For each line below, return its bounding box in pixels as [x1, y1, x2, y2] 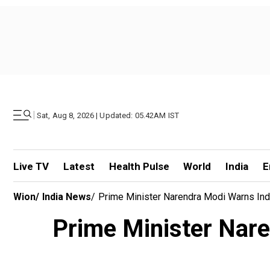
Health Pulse [108, 160, 169, 172]
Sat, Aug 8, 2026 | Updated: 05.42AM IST [37, 110, 180, 120]
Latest [63, 160, 95, 172]
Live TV [13, 160, 49, 172]
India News [42, 191, 91, 202]
